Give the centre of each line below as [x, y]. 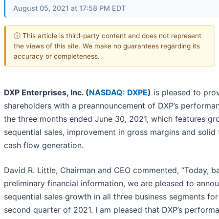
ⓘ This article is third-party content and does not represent [108, 35]
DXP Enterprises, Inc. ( [46, 93]
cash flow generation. [44, 145]
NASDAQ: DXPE [118, 93]
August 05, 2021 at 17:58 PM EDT [69, 8]
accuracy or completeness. [57, 56]
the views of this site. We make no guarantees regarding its [107, 46]
